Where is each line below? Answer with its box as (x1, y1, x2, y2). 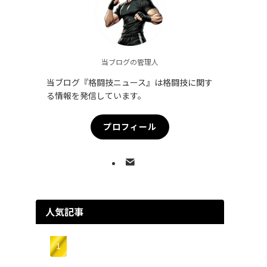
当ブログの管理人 (101, 56, 159, 67)
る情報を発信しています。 (46, 89, 146, 101)
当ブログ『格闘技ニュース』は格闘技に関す (46, 76, 213, 88)
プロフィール (103, 120, 157, 133)
